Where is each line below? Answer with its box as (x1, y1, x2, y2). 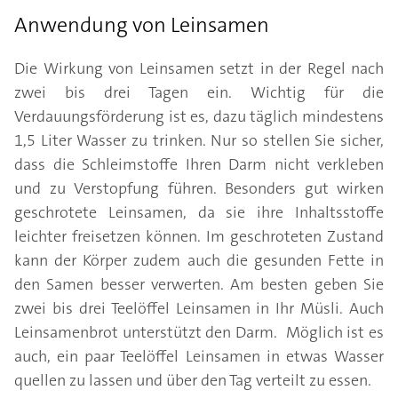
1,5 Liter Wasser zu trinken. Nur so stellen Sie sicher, (14, 130, 384, 152)
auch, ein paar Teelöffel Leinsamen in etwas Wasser (14, 346, 384, 368)
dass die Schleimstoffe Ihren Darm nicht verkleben (14, 154, 384, 176)
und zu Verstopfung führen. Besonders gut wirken (14, 178, 384, 200)
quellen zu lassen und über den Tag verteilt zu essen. (14, 370, 371, 392)
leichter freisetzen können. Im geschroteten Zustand (14, 226, 384, 248)
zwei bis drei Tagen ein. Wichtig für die (14, 82, 384, 104)
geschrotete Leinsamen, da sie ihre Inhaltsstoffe (14, 202, 384, 224)
